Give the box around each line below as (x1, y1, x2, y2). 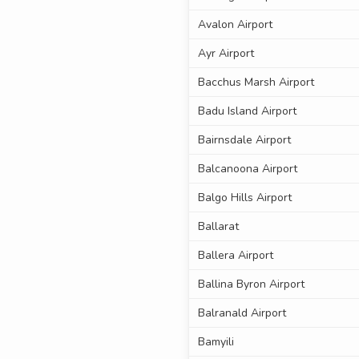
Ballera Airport (197, 248, 273, 264)
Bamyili (197, 334, 234, 350)
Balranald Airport (197, 305, 286, 321)
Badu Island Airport (197, 103, 296, 119)
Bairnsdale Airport (197, 132, 291, 148)
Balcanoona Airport (197, 161, 297, 177)
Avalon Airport (197, 17, 272, 33)
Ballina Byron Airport (197, 276, 305, 292)
